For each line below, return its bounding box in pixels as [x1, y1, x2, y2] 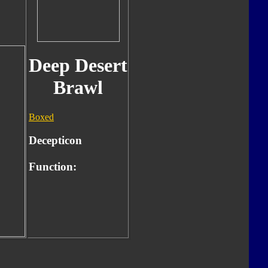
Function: [29, 160, 77, 173]
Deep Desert [29, 54, 127, 77]
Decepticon [29, 133, 82, 147]
